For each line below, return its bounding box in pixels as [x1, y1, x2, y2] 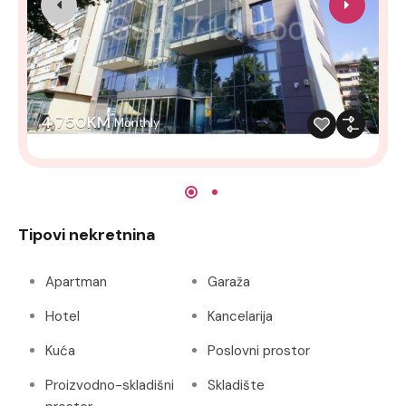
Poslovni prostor [208, 341, 310, 360]
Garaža [208, 272, 250, 291]
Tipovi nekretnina [18, 223, 156, 246]
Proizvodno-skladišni [45, 375, 174, 394]
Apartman [45, 272, 107, 291]
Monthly [114, 114, 159, 130]
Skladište [208, 375, 265, 394]
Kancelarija [208, 306, 273, 325]
